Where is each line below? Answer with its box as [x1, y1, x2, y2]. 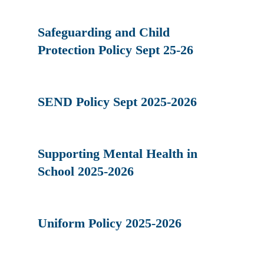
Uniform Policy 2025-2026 [38, 215, 182, 230]
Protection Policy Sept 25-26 [38, 42, 194, 57]
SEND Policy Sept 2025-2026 [38, 94, 197, 109]
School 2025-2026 [38, 163, 134, 179]
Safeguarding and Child [38, 24, 170, 39]
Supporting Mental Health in [38, 146, 198, 161]
